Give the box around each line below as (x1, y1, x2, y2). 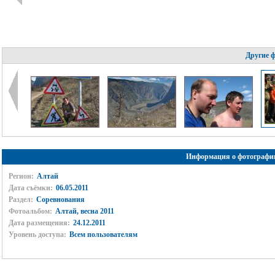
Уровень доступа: (8, 230, 66, 239)
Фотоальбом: (8, 207, 52, 215)
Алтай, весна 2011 (55, 207, 114, 215)
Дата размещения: (8, 219, 70, 227)
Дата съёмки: (8, 184, 53, 192)
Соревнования (36, 195, 85, 204)
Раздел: (8, 195, 33, 204)
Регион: (8, 172, 34, 180)
